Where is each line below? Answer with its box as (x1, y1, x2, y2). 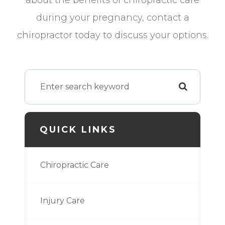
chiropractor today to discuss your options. (17, 29, 208, 41)
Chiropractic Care (40, 160, 109, 170)
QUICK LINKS (40, 124, 117, 135)
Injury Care (40, 195, 85, 205)
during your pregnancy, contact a (36, 12, 189, 23)
